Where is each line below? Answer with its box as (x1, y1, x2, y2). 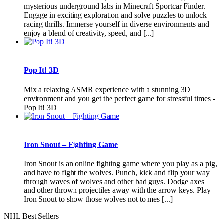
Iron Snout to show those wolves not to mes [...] (24, 195, 173, 204)
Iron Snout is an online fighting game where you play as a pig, (24, 159, 217, 168)
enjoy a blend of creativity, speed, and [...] (24, 29, 154, 37)
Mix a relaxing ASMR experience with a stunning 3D (24, 85, 190, 94)
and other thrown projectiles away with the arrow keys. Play (24, 186, 211, 195)
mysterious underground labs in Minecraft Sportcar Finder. (24, 2, 205, 11)
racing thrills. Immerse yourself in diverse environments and (24, 20, 209, 29)
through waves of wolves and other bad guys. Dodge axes (24, 177, 204, 186)
